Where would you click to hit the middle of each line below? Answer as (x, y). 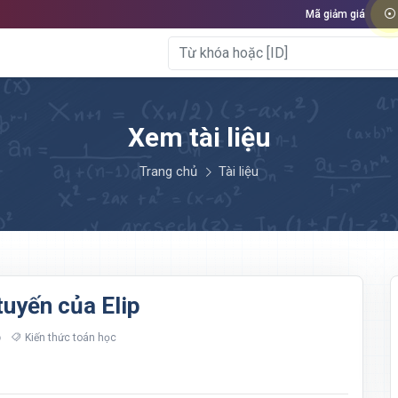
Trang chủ (168, 172)
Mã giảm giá (335, 14)
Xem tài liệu (199, 138)
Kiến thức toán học (71, 338)
